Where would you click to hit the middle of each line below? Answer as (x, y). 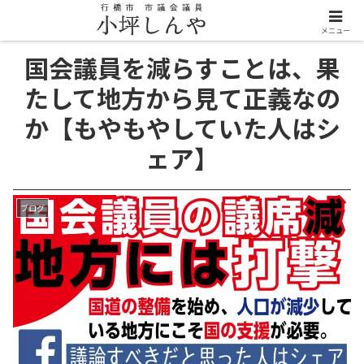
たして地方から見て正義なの (182, 97)
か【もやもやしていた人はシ (182, 128)
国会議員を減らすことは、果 (182, 67)
